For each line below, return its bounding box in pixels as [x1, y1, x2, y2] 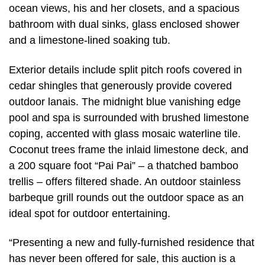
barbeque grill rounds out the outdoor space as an [9, 191, 244, 203]
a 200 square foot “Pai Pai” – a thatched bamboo [9, 159, 238, 172]
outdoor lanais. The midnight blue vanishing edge [9, 95, 241, 108]
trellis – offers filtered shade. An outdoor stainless [9, 175, 241, 188]
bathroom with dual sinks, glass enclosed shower [9, 18, 240, 31]
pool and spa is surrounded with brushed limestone [9, 111, 249, 124]
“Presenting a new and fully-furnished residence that [9, 237, 254, 249]
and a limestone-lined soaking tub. [9, 34, 170, 47]
